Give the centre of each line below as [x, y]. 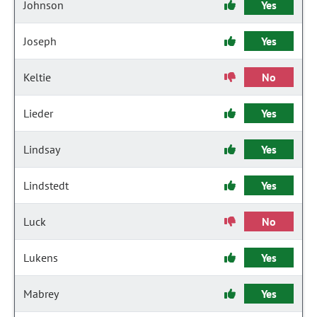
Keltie [37, 77]
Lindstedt [46, 185]
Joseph [40, 41]
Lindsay [42, 149]
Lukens [41, 258]
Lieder [38, 113]
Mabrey [41, 294]
